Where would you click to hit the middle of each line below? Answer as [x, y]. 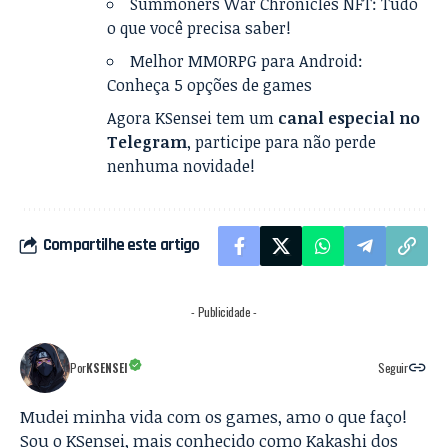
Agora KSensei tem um [193, 117]
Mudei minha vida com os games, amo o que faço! [213, 416]
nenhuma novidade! [181, 165]
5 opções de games [243, 84]
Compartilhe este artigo [121, 245]
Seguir [393, 367]
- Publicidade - [224, 311]
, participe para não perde [282, 141]
